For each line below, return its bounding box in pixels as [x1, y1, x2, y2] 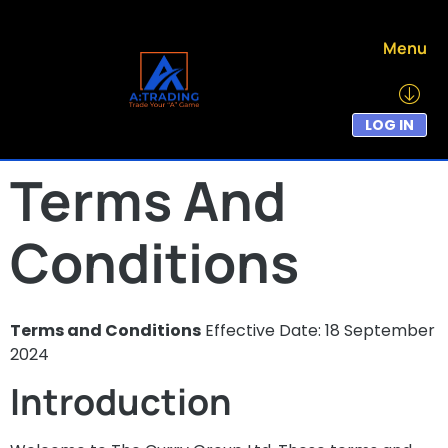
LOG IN [364, 115, 414, 135]
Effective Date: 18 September [201, 319, 435, 342]
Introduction [10, 377, 232, 427]
